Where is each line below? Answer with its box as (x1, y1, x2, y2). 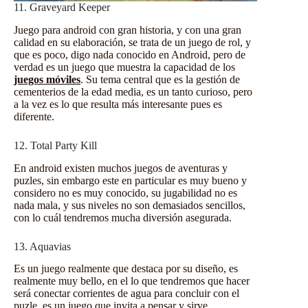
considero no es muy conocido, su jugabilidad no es (14, 186, 237, 199)
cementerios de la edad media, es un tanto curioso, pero (14, 85, 252, 98)
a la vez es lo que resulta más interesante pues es (14, 98, 222, 110)
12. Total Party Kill (14, 139, 97, 151)
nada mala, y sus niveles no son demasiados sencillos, (14, 199, 245, 211)
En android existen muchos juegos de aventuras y (14, 162, 228, 174)
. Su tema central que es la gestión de (80, 73, 240, 85)
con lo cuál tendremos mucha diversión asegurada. (14, 211, 232, 223)
